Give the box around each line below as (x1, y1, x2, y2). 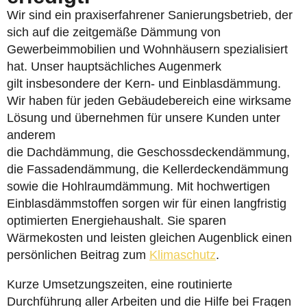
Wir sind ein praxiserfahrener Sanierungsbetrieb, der (7, 8, 293, 22)
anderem (7, 128, 56, 142)
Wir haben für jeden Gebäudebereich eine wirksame (7, 94, 291, 108)
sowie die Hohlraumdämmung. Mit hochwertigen (7, 180, 270, 193)
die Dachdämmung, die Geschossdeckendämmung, (7, 145, 290, 159)
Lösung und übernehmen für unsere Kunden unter (7, 111, 280, 125)
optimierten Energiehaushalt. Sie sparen (7, 214, 226, 228)
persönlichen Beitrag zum (7, 248, 149, 262)
